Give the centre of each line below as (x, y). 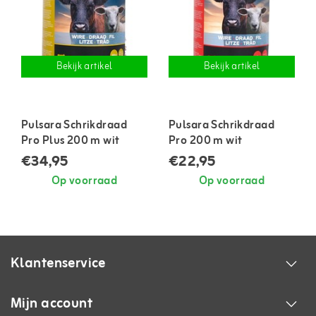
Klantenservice (58, 263)
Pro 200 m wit (206, 141)
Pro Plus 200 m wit (71, 141)
